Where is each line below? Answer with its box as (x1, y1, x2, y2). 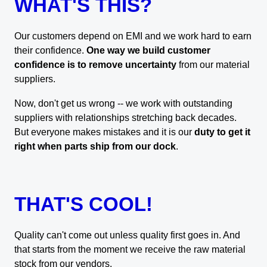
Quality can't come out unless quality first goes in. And (14, 229, 240, 240)
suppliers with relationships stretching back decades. (14, 111, 237, 123)
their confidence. (14, 45, 84, 56)
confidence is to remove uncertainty (14, 59, 176, 70)
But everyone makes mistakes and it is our (14, 126, 194, 137)
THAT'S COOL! (14, 193, 153, 215)
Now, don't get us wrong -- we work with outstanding (14, 97, 232, 108)
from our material (176, 59, 250, 70)
